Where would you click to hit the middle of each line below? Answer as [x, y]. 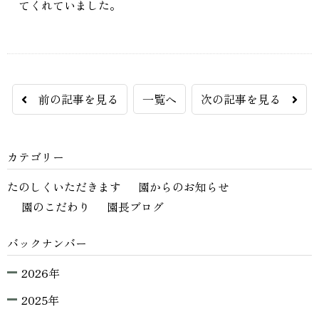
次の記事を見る [246, 99]
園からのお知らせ [184, 187]
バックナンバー [47, 243]
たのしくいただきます [64, 187]
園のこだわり [56, 207]
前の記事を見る [73, 99]
